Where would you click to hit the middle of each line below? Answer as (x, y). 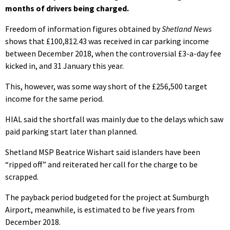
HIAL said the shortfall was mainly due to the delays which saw (114, 119)
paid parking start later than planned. (71, 132)
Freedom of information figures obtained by (83, 29)
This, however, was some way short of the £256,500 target (106, 87)
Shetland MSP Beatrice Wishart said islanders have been (103, 152)
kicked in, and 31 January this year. (64, 66)
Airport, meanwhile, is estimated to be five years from (100, 210)
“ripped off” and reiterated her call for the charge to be (101, 165)
